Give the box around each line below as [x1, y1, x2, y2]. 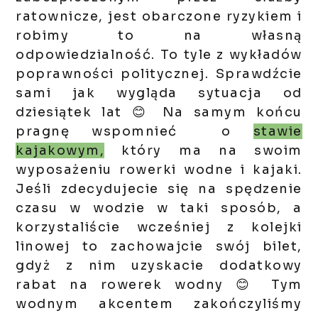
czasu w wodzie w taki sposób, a [16, 200, 302, 216]
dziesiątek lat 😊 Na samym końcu [16, 104, 302, 121]
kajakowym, [16, 143, 105, 159]
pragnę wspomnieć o [16, 124, 253, 140]
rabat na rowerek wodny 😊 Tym [16, 277, 302, 293]
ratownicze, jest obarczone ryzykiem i [16, 9, 302, 25]
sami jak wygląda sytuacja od [16, 85, 302, 102]
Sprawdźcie [215, 66, 302, 82]
